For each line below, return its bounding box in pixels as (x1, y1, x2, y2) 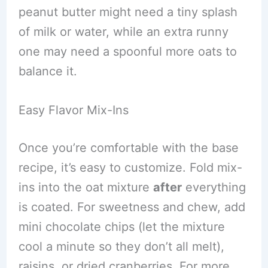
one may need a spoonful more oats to (18, 44, 237, 59)
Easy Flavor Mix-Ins (18, 102, 129, 117)
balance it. (18, 63, 77, 78)
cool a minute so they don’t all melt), (18, 239, 224, 254)
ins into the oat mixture (18, 179, 153, 194)
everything (181, 179, 246, 194)
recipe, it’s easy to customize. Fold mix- (18, 160, 242, 175)
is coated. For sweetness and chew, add (18, 199, 245, 214)
